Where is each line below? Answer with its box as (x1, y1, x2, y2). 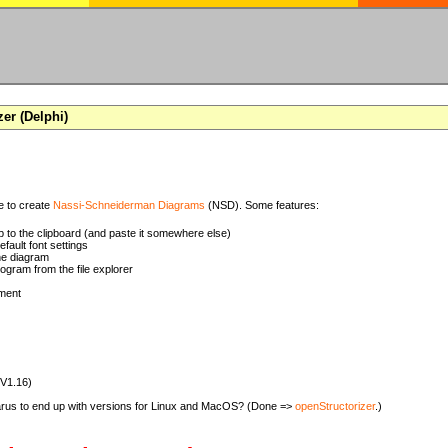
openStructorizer (295, 400, 375, 412)
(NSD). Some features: (205, 199, 319, 211)
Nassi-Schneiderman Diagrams (53, 199, 205, 211)
